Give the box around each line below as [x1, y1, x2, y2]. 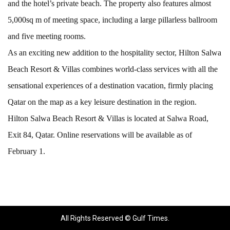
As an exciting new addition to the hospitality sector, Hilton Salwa [8, 48, 221, 57]
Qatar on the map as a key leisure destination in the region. [8, 97, 197, 106]
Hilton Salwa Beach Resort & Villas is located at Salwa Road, [8, 113, 208, 123]
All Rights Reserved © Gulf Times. [61, 214, 169, 222]
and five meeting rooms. [8, 31, 86, 41]
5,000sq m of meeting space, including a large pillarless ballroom [8, 15, 217, 24]
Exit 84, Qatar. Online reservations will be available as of [8, 130, 192, 139]
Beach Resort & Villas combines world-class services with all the [8, 64, 218, 73]
